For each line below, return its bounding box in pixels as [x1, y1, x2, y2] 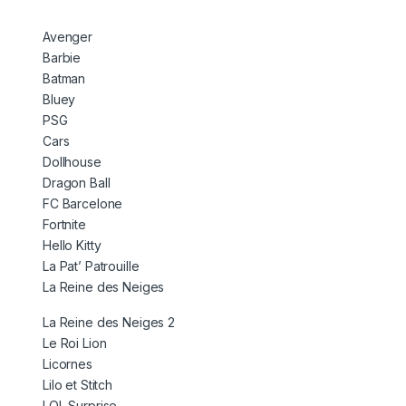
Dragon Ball [43, 175, 111, 191]
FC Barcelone [43, 196, 123, 212]
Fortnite [43, 217, 86, 233]
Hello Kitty [43, 237, 101, 254]
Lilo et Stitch [43, 377, 113, 393]
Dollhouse [43, 154, 101, 170]
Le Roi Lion [43, 335, 107, 352]
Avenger [43, 29, 93, 45]
